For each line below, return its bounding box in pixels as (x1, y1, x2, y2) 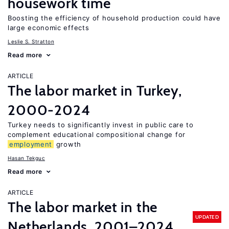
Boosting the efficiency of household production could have (8, 14, 221, 22)
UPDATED (195, 213, 219, 220)
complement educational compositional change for (8, 130, 186, 139)
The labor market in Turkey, (8, 82, 182, 99)
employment (9, 140, 52, 148)
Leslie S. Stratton (8, 38, 54, 44)
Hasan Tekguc (8, 155, 45, 161)
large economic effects (8, 24, 89, 32)
